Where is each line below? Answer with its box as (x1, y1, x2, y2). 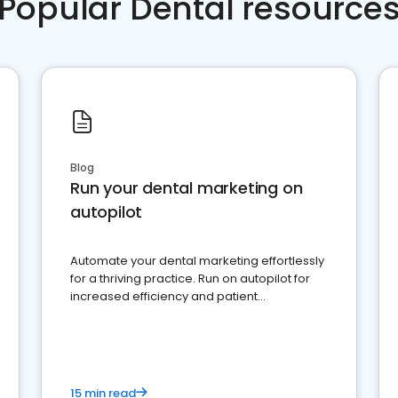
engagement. (70, 306, 150, 323)
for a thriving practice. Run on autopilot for (70, 270, 310, 288)
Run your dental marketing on (70, 177, 303, 200)
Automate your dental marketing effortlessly (70, 252, 324, 270)
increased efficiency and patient (70, 288, 258, 306)
